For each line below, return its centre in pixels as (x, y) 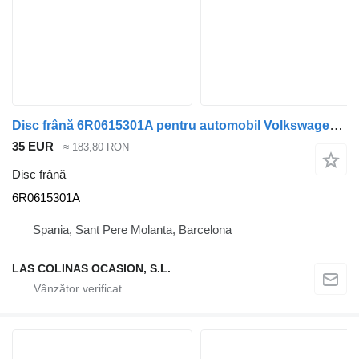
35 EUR (33, 147)
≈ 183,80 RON (96, 147)
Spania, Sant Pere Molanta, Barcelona (132, 229)
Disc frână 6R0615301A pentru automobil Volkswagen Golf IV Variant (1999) (336, 126)
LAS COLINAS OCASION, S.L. (91, 268)
